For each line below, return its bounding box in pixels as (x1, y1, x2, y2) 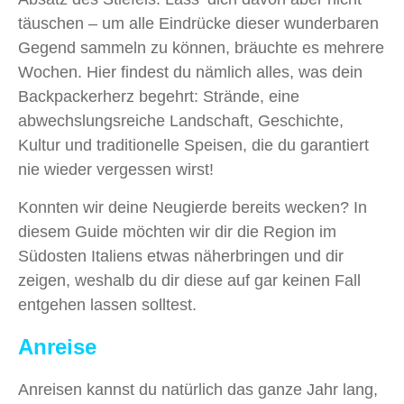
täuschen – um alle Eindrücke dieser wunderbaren (18, 14, 379, 33)
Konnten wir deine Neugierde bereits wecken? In (18, 198, 367, 217)
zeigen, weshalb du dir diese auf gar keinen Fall (18, 271, 361, 290)
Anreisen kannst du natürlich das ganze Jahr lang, (18, 381, 378, 399)
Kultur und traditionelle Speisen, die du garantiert (18, 136, 369, 155)
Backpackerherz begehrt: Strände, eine (18, 87, 299, 106)
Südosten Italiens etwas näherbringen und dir (18, 247, 344, 266)
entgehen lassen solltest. (18, 296, 197, 315)
